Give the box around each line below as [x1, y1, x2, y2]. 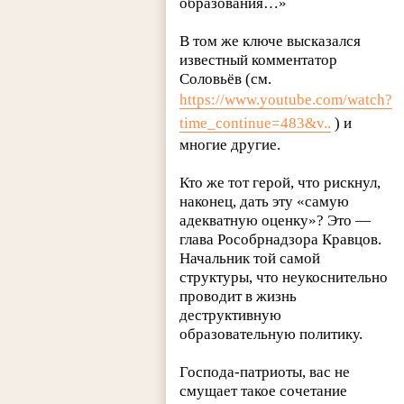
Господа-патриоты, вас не [179, 363, 351, 381]
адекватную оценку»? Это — [179, 212, 372, 230]
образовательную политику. [179, 326, 363, 344]
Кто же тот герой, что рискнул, [179, 174, 381, 192]
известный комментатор [179, 51, 338, 69]
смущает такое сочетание [179, 382, 348, 400]
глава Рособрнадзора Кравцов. [179, 231, 382, 249]
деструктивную [179, 307, 282, 325]
